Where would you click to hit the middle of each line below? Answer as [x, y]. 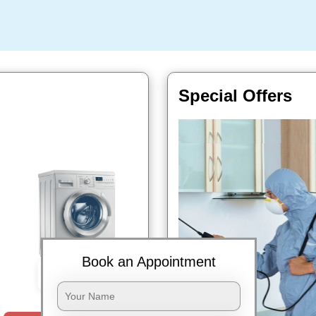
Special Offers [236, 96]
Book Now [85, 275]
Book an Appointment [148, 262]
